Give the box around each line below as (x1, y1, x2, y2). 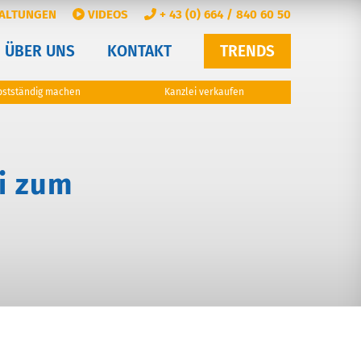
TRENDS (220, 42, 275, 60)
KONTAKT (107, 42, 172, 60)
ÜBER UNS (5, 42, 75, 60)
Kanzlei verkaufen (164, 86, 244, 98)
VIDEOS (85, 7, 128, 23)
